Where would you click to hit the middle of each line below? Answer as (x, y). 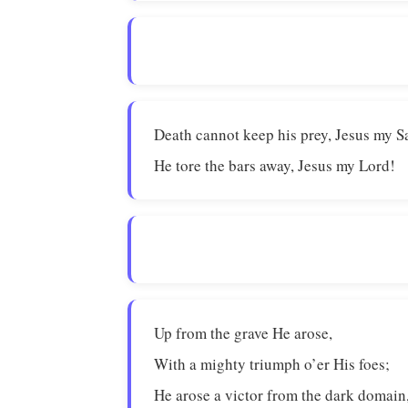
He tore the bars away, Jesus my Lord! (275, 165)
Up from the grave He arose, (244, 333)
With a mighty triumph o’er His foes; (272, 364)
